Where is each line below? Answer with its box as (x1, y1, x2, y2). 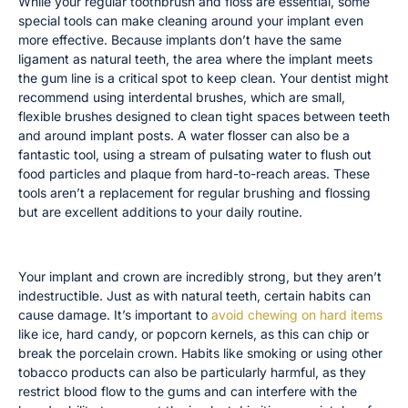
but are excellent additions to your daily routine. (18, 203, 302, 219)
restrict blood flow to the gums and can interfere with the (18, 383, 357, 400)
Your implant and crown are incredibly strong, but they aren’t (18, 269, 382, 285)
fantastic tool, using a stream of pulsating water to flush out (18, 146, 372, 162)
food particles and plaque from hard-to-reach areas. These (18, 165, 370, 181)
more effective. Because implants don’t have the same (18, 31, 342, 47)
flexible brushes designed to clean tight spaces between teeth (18, 107, 390, 124)
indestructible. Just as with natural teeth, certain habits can (18, 288, 371, 304)
